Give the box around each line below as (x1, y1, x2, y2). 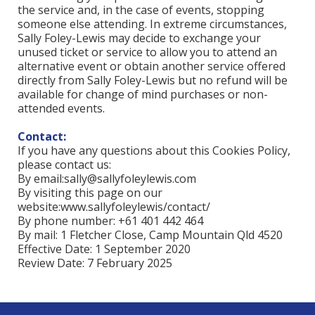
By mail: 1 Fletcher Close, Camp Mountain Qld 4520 (18, 227, 283, 243)
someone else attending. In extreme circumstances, (18, 16, 287, 32)
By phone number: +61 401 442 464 (18, 213, 203, 229)
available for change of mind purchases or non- (18, 86, 268, 102)
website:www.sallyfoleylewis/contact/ (18, 199, 210, 214)
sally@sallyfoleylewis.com (64, 171, 196, 186)
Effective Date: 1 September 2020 (18, 241, 191, 257)
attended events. (18, 101, 105, 116)
